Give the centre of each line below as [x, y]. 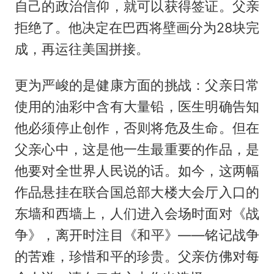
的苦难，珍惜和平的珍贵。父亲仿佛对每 [137, 257]
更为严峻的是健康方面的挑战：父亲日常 [137, 85]
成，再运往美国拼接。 [82, 49]
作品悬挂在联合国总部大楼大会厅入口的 [137, 192]
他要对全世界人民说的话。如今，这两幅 [137, 171]
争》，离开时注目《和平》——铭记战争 [137, 235]
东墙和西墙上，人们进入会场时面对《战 [137, 214]
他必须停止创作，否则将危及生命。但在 [137, 128]
